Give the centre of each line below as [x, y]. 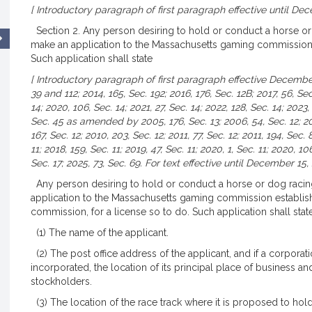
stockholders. [61, 281]
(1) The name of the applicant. [100, 233]
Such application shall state [92, 58]
